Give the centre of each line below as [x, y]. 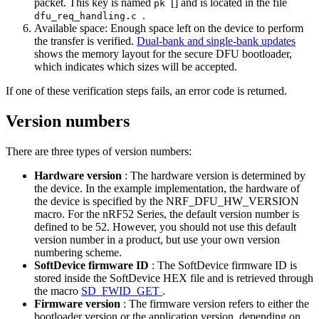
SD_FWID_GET [122, 291]
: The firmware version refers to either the [216, 303]
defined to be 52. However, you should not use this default [165, 226]
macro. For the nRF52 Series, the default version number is [167, 214]
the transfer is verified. [85, 41]
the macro [58, 291]
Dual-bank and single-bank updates [216, 41]
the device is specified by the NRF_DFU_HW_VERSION [167, 201]
